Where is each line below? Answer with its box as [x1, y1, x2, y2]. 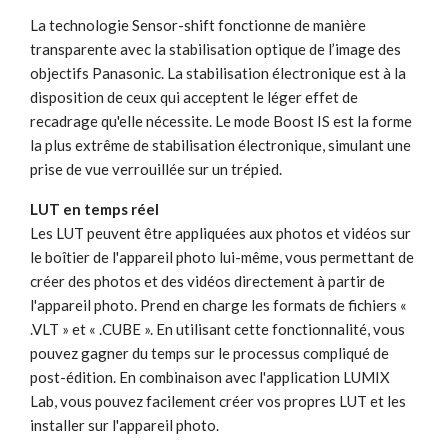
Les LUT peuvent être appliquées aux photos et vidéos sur [30, 223, 411, 242]
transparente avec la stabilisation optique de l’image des [30, 39, 401, 58]
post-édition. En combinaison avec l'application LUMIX [30, 367, 390, 386]
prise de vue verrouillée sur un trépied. [30, 159, 282, 178]
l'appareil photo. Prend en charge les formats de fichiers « [30, 295, 407, 314]
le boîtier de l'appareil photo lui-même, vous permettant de [30, 247, 414, 266]
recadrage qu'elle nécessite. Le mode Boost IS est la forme [30, 111, 412, 130]
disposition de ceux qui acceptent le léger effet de [30, 87, 358, 106]
